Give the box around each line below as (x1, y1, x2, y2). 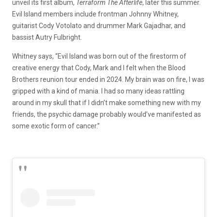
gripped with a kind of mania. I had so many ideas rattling (12, 87, 185, 95)
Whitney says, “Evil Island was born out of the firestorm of (12, 52, 186, 60)
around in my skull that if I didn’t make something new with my (12, 98, 201, 107)
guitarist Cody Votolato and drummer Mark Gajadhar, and (12, 21, 186, 30)
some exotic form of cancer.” (12, 122, 100, 130)
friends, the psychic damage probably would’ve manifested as (12, 110, 201, 118)
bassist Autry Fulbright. (12, 33, 82, 41)
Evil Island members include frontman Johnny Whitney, (12, 10, 179, 18)
